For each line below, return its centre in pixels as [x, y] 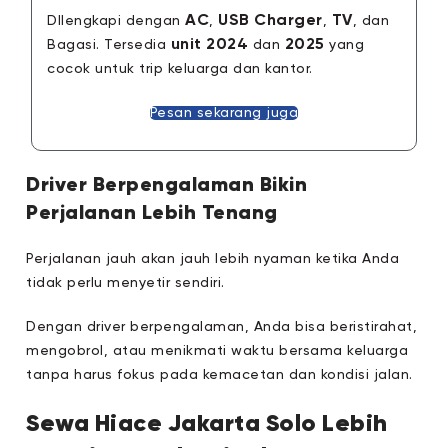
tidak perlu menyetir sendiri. [125, 282]
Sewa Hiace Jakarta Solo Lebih [207, 422]
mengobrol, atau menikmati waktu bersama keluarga [217, 350]
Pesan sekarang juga [224, 112]
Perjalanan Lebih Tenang [152, 212]
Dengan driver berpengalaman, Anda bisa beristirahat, [222, 326]
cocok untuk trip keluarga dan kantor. [180, 68]
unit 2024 [211, 44]
